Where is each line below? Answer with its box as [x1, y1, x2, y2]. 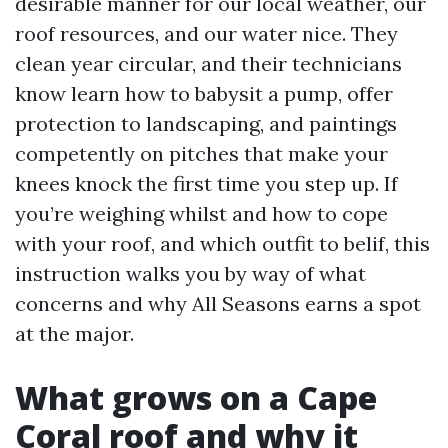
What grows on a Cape [15, 376, 377, 419]
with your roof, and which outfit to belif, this [15, 231, 430, 256]
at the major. [15, 321, 134, 346]
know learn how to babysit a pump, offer [15, 81, 393, 106]
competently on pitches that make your [15, 141, 388, 166]
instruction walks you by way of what [15, 261, 366, 286]
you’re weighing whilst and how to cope [15, 201, 388, 226]
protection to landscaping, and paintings [15, 111, 397, 136]
